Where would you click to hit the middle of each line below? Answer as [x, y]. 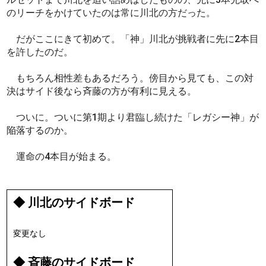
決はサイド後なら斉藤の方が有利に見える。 [103, 91]
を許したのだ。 [41, 52]
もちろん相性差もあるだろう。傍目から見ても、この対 [130, 78]
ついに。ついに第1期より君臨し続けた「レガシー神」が [133, 118]
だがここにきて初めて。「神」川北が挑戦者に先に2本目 [133, 39]
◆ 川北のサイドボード [74, 203]
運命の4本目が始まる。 [63, 157]
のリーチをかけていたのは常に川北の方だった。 [113, 13]
